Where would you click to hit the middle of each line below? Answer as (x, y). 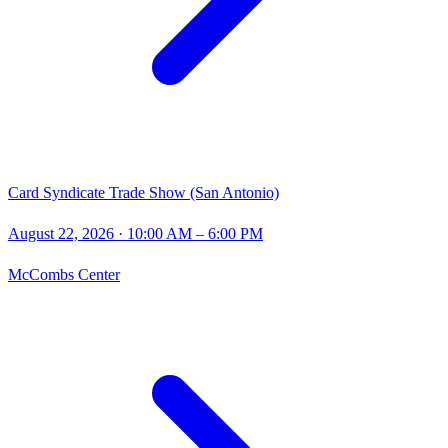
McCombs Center (64, 275)
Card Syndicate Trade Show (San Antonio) (143, 193)
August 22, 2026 (61, 234)
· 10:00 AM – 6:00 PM (188, 234)
